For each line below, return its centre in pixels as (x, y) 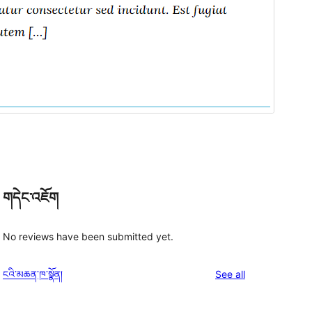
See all (230, 274)
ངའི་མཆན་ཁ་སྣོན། (33, 274)
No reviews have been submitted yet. (88, 236)
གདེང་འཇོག (31, 198)
